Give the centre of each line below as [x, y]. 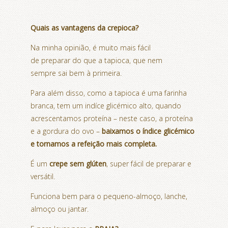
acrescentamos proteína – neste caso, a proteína [112, 118]
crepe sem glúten [78, 163]
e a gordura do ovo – [66, 131]
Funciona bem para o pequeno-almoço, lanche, [109, 196]
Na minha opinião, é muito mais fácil [91, 47]
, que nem [146, 60]
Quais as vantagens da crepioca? [84, 27]
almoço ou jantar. [60, 209]
